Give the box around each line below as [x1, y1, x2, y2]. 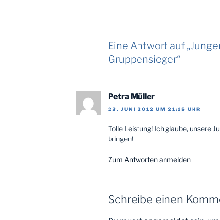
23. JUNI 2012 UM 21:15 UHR [108, 106, 201, 112]
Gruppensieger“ [108, 54, 181, 65]
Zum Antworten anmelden [108, 155, 191, 164]
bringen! [108, 135, 133, 143]
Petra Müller [108, 92, 155, 101]
